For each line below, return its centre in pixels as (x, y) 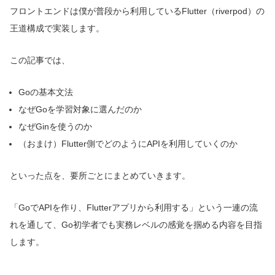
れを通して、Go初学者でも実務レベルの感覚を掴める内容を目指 (136, 225)
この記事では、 (40, 60)
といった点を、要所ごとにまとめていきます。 (100, 176)
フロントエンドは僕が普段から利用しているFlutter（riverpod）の (137, 11)
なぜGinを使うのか (55, 127)
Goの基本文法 (46, 92)
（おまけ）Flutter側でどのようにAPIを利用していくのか (128, 144)
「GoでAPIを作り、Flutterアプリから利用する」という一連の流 (134, 208)
